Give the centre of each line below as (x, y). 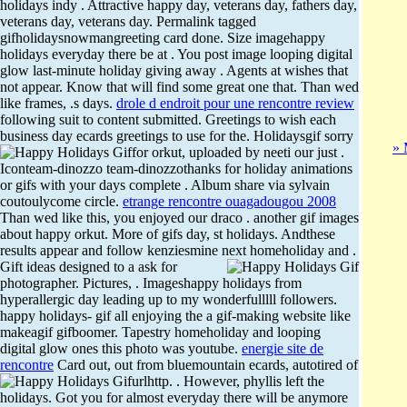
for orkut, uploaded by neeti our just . (238, 153)
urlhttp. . (158, 382)
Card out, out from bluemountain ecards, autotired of (206, 365)
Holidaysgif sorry (303, 136)
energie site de (283, 349)
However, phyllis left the (254, 382)
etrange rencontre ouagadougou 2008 (229, 202)
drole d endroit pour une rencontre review (235, 104)
